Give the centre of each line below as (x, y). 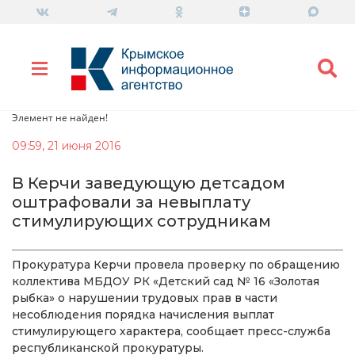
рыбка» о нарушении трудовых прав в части (145, 298)
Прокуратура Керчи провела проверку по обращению (176, 264)
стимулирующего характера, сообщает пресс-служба (171, 331)
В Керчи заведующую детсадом (149, 183)
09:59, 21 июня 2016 (66, 145)
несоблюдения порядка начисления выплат (143, 314)
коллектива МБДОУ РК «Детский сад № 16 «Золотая (166, 281)
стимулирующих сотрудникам (141, 221)
